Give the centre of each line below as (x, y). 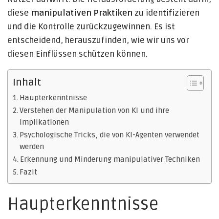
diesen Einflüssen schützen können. (77, 54)
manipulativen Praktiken (82, 13)
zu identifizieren (166, 13)
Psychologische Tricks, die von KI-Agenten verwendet (110, 135)
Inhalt (27, 82)
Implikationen (44, 122)
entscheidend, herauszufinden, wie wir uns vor (98, 40)
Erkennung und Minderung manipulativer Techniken (110, 160)
